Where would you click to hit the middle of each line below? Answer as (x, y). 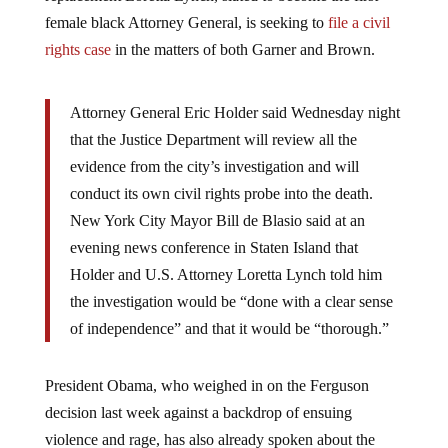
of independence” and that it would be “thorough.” (229, 328)
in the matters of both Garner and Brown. (242, 49)
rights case (77, 49)
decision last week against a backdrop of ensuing (198, 412)
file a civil (358, 22)
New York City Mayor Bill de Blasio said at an (217, 220)
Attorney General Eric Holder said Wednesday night (234, 112)
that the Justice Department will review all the (213, 139)
